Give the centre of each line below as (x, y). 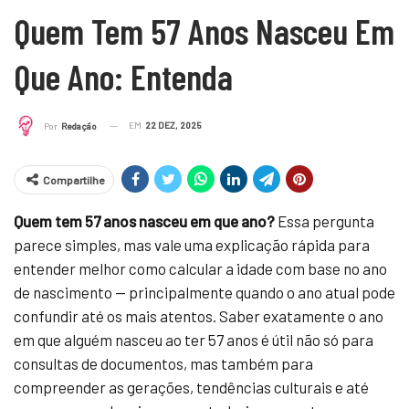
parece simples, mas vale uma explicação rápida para (192, 245)
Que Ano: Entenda (123, 76)
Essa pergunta (325, 221)
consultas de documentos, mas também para (163, 364)
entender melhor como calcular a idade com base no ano (200, 269)
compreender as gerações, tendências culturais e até (191, 388)
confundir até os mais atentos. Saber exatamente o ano (199, 316)
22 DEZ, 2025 (173, 125)
